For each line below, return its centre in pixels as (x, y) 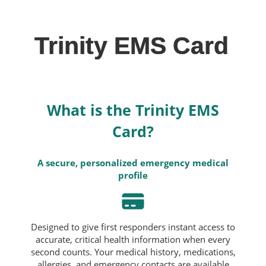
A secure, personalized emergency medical (133, 163)
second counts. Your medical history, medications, (133, 251)
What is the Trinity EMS (133, 110)
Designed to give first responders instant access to (133, 227)
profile (133, 175)
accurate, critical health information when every (133, 239)
